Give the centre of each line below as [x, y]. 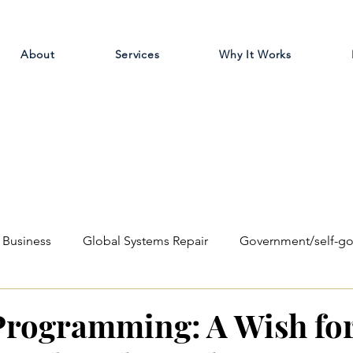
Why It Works [255, 54]
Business [27, 241]
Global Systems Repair [145, 241]
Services [137, 54]
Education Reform [144, 304]
